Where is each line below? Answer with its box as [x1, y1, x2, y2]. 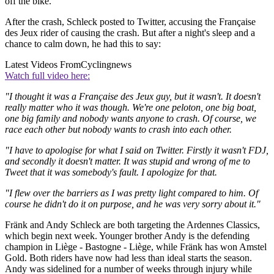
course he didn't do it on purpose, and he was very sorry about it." [5, 198, 261, 209]
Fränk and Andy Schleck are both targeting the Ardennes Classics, [5, 219, 260, 230]
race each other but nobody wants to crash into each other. [5, 124, 232, 135]
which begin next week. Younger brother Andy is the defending [5, 230, 250, 241]
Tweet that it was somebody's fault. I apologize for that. [5, 166, 217, 177]
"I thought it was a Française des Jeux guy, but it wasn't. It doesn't [5, 91, 261, 102]
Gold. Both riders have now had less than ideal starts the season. [5, 252, 252, 263]
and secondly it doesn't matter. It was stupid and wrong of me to [5, 155, 250, 166]
